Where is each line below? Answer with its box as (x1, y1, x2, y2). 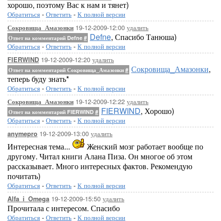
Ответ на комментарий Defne (8, 34, 84, 41)
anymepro (7, 129, 37, 138)
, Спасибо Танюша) (111, 31, 177, 42)
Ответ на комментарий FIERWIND (8, 108, 95, 115)
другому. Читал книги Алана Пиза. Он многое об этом (7, 150, 192, 162)
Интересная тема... (7, 141, 72, 152)
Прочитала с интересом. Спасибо (7, 202, 120, 214)
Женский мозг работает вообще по (85, 141, 203, 152)
